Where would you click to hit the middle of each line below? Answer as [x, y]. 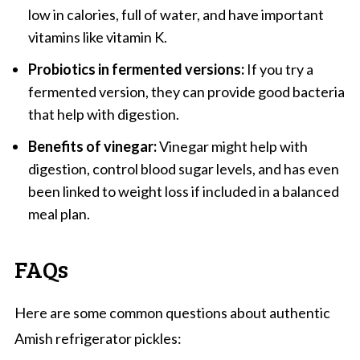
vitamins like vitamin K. [97, 37]
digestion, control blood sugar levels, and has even [183, 168]
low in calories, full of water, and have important [176, 14]
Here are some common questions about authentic [172, 312]
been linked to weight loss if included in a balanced [183, 191]
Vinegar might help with [232, 146]
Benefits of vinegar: [92, 146]
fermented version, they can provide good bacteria [186, 91]
